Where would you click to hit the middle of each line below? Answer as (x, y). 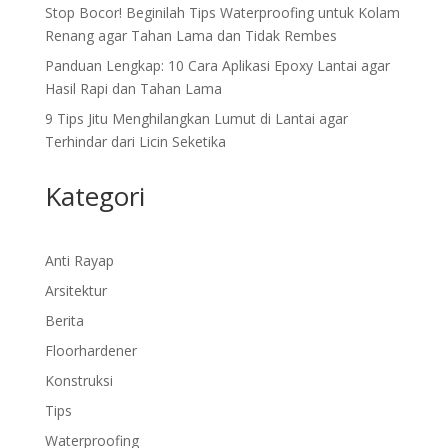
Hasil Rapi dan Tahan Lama (133, 88)
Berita (64, 320)
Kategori (94, 195)
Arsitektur (75, 290)
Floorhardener (90, 350)
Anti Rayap (79, 260)
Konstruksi (78, 380)
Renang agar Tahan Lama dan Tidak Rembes (190, 35)
